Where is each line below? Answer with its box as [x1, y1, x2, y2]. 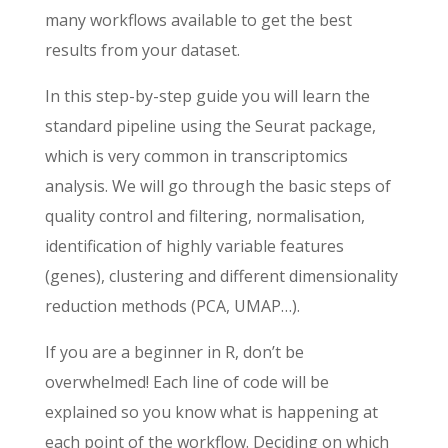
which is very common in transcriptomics [44, 145, 348, 167]
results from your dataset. [44, 39, 240, 61]
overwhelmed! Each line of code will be [44, 371, 329, 393]
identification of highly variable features [44, 235, 344, 257]
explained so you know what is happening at [44, 401, 378, 423]
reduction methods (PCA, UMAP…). [44, 295, 300, 317]
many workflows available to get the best [44, 9, 352, 31]
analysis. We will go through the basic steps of [44, 175, 391, 197]
